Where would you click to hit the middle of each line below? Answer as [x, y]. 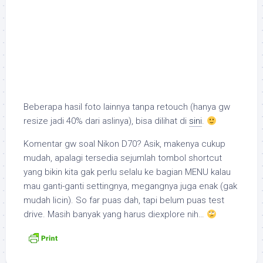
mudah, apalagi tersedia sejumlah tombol [106, 158]
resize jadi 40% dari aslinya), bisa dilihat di [106, 121]
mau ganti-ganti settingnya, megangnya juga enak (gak [130, 186]
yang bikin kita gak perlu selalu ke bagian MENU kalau [127, 172]
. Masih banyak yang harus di [99, 214]
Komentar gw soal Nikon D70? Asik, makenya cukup [124, 144]
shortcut [205, 158]
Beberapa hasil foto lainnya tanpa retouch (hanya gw [127, 107]
